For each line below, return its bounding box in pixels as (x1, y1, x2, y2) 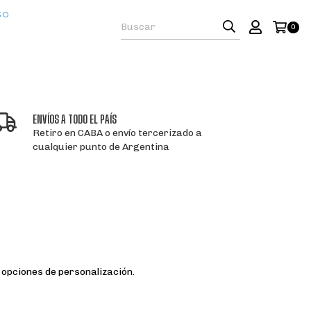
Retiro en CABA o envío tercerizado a (33, 127, 203, 139)
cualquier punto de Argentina (33, 141, 170, 153)
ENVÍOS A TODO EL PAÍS (33, 112, 117, 126)
